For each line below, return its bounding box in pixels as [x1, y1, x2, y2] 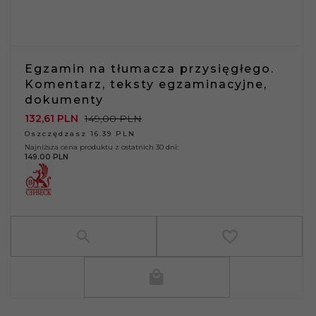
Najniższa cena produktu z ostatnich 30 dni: [25, 142, 178, 152]
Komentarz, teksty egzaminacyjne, [25, 77, 267, 91]
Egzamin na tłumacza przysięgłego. [25, 61, 274, 75]
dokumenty [25, 92, 104, 107]
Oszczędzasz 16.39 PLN [25, 128, 135, 138]
